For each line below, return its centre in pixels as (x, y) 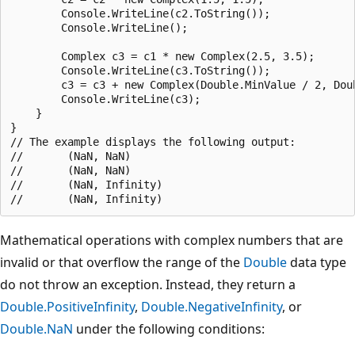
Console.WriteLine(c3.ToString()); (140, 70)
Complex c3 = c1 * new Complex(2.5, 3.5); (162, 56)
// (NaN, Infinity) (86, 184)
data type (317, 262)
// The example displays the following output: (153, 141)
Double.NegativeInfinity (212, 306)
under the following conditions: (169, 328)
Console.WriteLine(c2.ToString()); (140, 13)
